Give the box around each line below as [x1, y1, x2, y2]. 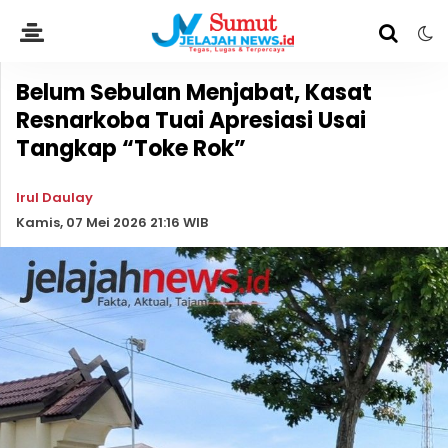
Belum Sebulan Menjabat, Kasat [16, 77, 372, 108]
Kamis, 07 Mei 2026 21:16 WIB [16, 213, 208, 232]
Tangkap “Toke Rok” [16, 133, 246, 164]
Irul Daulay [16, 188, 93, 207]
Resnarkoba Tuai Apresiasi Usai [16, 105, 366, 136]
